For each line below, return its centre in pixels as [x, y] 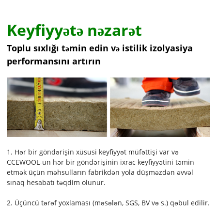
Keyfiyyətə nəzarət [75, 30]
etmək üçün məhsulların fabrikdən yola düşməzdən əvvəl [100, 172]
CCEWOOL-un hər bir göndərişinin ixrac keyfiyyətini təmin [101, 162]
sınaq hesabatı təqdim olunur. [56, 182]
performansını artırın [54, 61]
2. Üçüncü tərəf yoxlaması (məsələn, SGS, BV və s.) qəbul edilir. [108, 202]
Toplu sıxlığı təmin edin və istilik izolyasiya [100, 48]
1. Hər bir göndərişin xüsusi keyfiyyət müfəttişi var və [93, 152]
